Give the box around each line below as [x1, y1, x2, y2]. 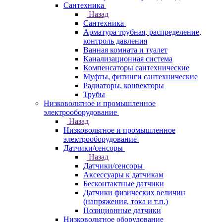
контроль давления [83, 37, 147, 45]
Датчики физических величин [83, 188, 185, 197]
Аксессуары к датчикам [83, 170, 164, 179]
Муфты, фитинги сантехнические [83, 72, 198, 81]
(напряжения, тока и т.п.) [83, 197, 168, 206]
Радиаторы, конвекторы [83, 81, 164, 90]
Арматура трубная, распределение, [83, 28, 201, 36]
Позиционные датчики [83, 206, 161, 215]
